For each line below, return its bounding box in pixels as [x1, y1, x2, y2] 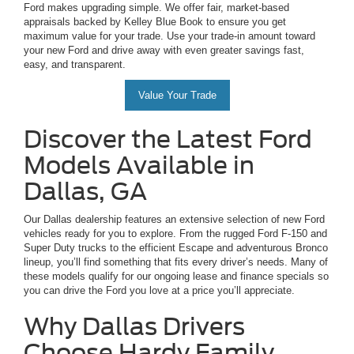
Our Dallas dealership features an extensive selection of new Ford [24, 213, 325, 226]
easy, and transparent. [24, 58, 126, 71]
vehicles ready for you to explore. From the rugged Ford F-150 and [24, 228, 327, 240]
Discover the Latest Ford [24, 125, 312, 154]
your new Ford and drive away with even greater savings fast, [24, 44, 304, 57]
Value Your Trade [137, 89, 217, 102]
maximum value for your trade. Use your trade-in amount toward [24, 30, 315, 43]
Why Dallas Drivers [24, 312, 245, 341]
